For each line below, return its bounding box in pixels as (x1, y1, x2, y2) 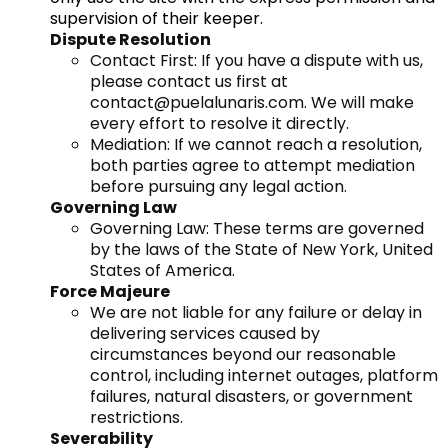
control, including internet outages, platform (90, 364, 438, 387)
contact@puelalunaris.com (90, 91, 304, 114)
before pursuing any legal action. (90, 175, 347, 198)
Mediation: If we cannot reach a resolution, (90, 133, 422, 156)
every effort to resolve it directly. (90, 112, 349, 135)
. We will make (304, 91, 414, 114)
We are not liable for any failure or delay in (90, 301, 422, 324)
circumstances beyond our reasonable (90, 343, 396, 366)
